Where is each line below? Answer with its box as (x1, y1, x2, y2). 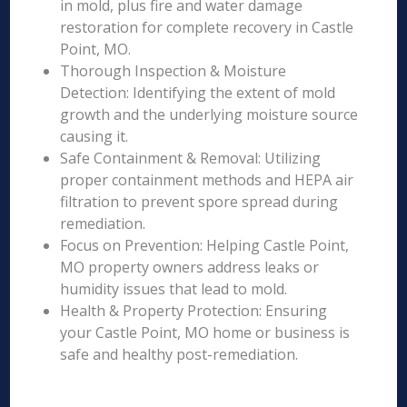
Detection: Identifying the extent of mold (60, 83, 336, 103)
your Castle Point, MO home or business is (60, 323, 351, 342)
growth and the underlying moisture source (60, 104, 359, 124)
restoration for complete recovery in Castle (60, 17, 354, 37)
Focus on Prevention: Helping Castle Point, (60, 235, 350, 255)
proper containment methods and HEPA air (60, 170, 354, 190)
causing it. (60, 126, 129, 146)
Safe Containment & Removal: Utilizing (60, 148, 322, 168)
